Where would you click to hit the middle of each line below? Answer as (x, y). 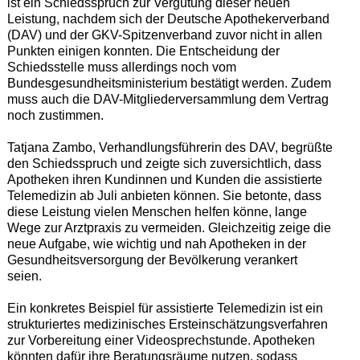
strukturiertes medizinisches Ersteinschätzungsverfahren (167, 325)
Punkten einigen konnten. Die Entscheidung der (143, 51)
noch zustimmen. (55, 116)
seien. (24, 276)
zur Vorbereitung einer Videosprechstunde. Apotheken (161, 341)
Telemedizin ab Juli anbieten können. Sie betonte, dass (164, 196)
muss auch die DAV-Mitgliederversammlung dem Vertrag (168, 100)
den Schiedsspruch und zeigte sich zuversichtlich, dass (164, 164)
